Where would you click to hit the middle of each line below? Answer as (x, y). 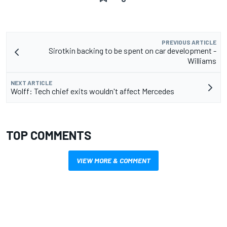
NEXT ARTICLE (31, 83)
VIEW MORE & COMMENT (113, 161)
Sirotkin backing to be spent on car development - (133, 51)
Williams (202, 61)
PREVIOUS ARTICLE (189, 42)
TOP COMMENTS (49, 135)
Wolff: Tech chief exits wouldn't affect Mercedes (92, 91)
